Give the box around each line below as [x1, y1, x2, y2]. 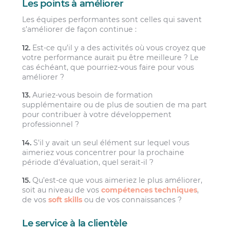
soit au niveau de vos [22, 185, 102, 195]
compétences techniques [101, 185, 198, 195]
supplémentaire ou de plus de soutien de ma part [22, 100, 207, 110]
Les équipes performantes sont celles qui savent [22, 15, 202, 25]
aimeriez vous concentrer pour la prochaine [22, 147, 185, 157]
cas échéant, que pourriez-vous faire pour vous [22, 62, 195, 72]
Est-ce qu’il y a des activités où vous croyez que [30, 43, 206, 52]
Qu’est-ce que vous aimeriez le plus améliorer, [30, 175, 203, 185]
